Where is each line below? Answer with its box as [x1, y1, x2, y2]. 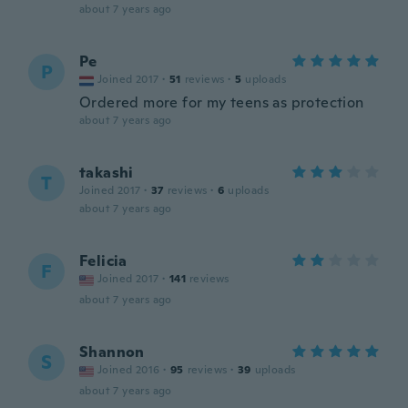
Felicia [79, 251, 127, 270]
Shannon [79, 342, 145, 362]
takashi [79, 163, 134, 182]
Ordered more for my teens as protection [79, 93, 364, 112]
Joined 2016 [97, 362, 160, 377]
